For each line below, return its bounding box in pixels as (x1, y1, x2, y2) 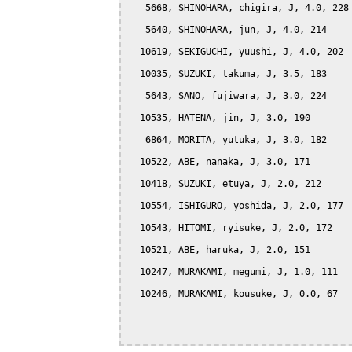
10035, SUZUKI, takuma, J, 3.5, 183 (129, 68, 327, 79)
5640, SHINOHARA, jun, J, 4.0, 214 (129, 24, 327, 35)
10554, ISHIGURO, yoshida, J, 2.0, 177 (129, 200, 343, 211)
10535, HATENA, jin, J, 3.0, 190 (129, 112, 310, 123)
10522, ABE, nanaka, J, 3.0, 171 (129, 156, 310, 167)
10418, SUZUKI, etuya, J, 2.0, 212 (129, 178, 321, 189)
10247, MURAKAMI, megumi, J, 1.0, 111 (129, 266, 338, 277)
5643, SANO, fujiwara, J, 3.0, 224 (129, 90, 327, 101)
